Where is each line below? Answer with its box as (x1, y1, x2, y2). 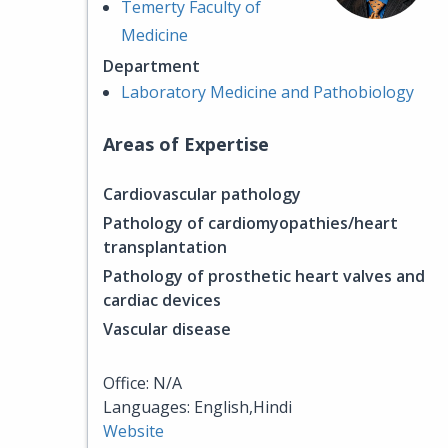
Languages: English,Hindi (103, 396, 292, 418)
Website (103, 420, 164, 442)
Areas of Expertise (103, 132, 269, 156)
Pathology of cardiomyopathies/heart (103, 212, 398, 234)
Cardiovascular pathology (103, 183, 301, 205)
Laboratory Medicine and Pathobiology (121, 81, 414, 103)
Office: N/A (103, 372, 182, 394)
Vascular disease (103, 318, 231, 340)
